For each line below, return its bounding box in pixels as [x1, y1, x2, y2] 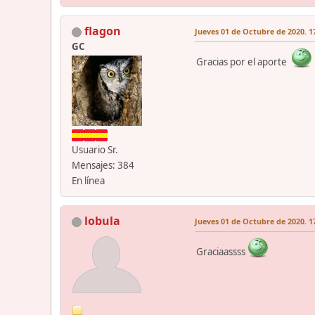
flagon [84, 23, 121, 39]
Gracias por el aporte [196, 56, 291, 69]
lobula [84, 213, 120, 229]
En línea [72, 174, 105, 188]
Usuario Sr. [72, 143, 118, 157]
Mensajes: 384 [72, 159, 134, 172]
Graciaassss [196, 245, 247, 259]
